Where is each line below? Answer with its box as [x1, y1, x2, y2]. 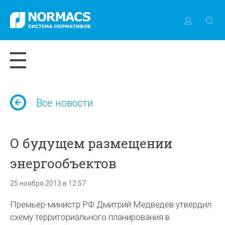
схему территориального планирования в [10, 212, 170, 222]
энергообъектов [10, 155, 117, 172]
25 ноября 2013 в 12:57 [10, 179, 86, 187]
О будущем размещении [10, 135, 173, 152]
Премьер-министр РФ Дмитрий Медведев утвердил [10, 199, 212, 209]
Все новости [36, 97, 94, 109]
